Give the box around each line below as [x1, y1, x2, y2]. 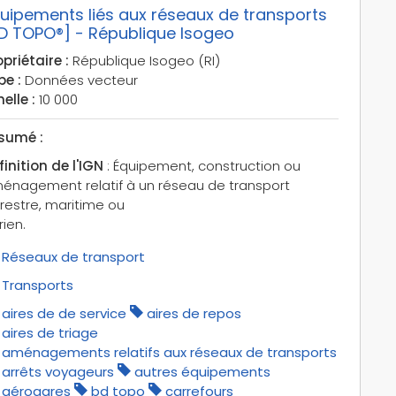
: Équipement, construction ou [103, 156, 301, 175]
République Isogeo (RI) [68, 50, 220, 70]
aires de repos [146, 303, 241, 323]
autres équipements [133, 362, 270, 381]
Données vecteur [20, 70, 138, 89]
